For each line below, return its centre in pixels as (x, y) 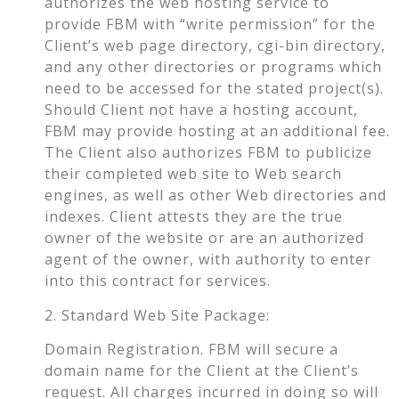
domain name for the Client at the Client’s (202, 371)
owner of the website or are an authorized (204, 238)
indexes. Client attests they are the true (194, 217)
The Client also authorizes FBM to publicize (208, 153)
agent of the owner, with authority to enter (208, 260)
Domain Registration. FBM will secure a (191, 350)
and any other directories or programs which (213, 67)
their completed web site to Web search (193, 174)
